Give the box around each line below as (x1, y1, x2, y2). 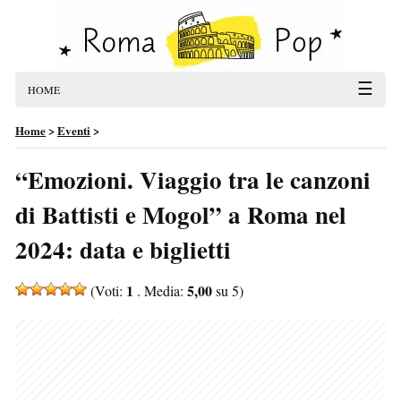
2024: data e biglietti (15, 232, 231, 267)
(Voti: (87, 281, 126, 300)
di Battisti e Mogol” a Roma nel (15, 197, 346, 232)
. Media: (133, 281, 187, 300)
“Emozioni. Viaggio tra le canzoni (15, 162, 371, 197)
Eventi (57, 122, 90, 139)
